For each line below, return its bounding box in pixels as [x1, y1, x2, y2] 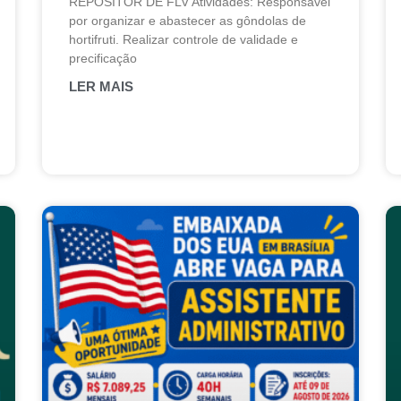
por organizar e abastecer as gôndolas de [69, 13, 307, 29]
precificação [69, 51, 138, 66]
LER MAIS [69, 79, 134, 95]
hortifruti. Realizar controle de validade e [69, 32, 299, 47]
